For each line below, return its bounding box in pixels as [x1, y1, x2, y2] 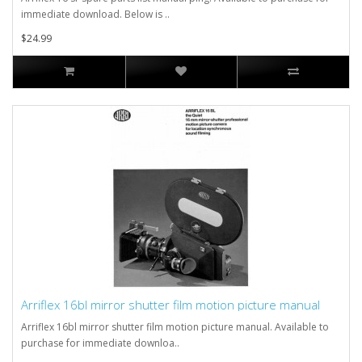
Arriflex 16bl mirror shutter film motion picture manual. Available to [21, 319, 329, 334]
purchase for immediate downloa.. [21, 335, 179, 350]
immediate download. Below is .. [21, 6, 170, 21]
